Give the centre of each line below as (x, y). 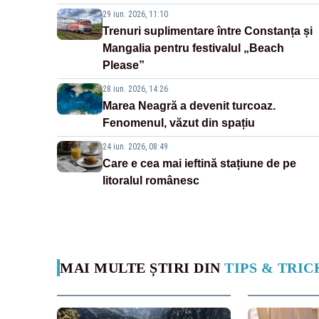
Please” (124, 66)
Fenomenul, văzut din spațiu (179, 123)
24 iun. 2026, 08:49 (135, 147)
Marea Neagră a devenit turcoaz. (189, 106)
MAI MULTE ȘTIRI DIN (142, 268)
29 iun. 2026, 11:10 (135, 15)
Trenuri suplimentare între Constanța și (208, 31)
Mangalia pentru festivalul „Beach (193, 48)
